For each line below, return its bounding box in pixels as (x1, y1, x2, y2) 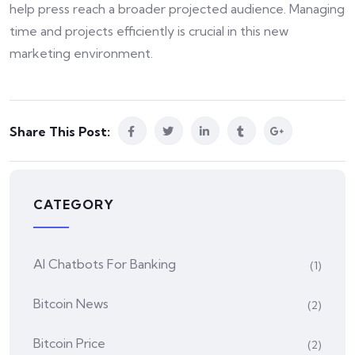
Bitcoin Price (33, 335, 105, 351)
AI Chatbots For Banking (33, 256, 176, 272)
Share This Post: (10, 124, 110, 139)
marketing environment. (10, 45, 153, 61)
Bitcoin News (33, 296, 109, 311)
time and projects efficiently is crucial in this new (10, 23, 288, 39)
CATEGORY (33, 197, 114, 212)
